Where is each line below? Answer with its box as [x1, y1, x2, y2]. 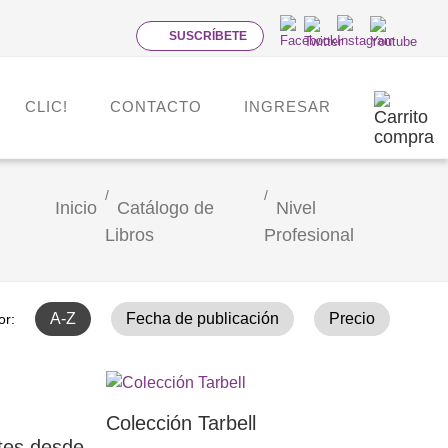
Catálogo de [117, 197, 215, 218]
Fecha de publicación [126, 309, 280, 327]
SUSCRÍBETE [169, 29, 248, 43]
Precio [329, 309, 376, 327]
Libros [105, 224, 155, 245]
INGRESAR [244, 97, 332, 115]
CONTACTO [110, 97, 203, 115]
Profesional [264, 224, 355, 245]
